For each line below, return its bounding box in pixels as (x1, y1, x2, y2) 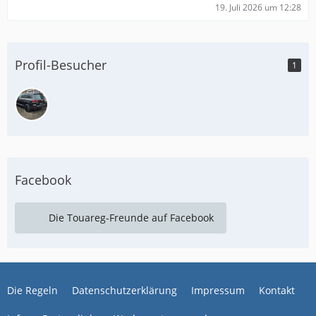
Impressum (191, 284, 245, 297)
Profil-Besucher (15, 56, 107, 73)
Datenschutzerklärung (72, 284, 177, 297)
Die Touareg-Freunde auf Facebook (49, 211, 214, 224)
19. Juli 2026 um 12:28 (215, 1, 301, 13)
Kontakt (259, 284, 295, 297)
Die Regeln (7, 284, 58, 297)
